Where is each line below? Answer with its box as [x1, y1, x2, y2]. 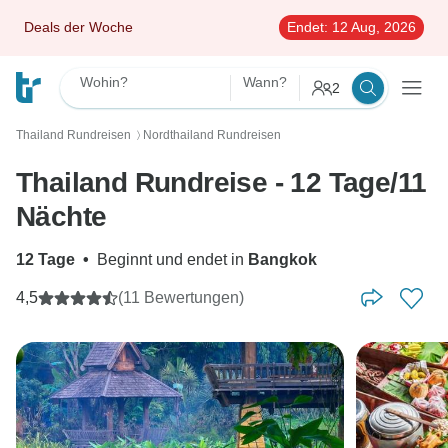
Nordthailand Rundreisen [143, 128, 281, 142]
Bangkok [248, 251, 317, 268]
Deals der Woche [24, 19, 133, 35]
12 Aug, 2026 [328, 19, 416, 35]
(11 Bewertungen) [118, 289, 244, 306]
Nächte [16, 201, 107, 232]
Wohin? [80, 74, 128, 90]
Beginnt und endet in [97, 251, 248, 268]
